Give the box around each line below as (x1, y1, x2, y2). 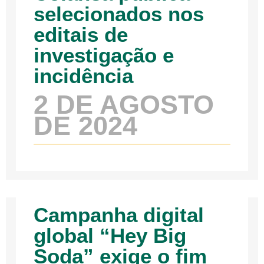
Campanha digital (34, 203, 204, 227)
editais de (34, 23, 128, 47)
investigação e (34, 44, 174, 67)
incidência (34, 64, 134, 88)
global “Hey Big (34, 224, 187, 247)
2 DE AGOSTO (34, 90, 214, 120)
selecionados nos (34, 2, 204, 26)
